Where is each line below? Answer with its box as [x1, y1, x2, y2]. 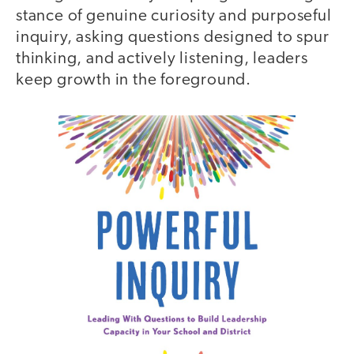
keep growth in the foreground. [16, 71, 252, 88]
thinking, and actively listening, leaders [16, 50, 308, 67]
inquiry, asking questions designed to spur [16, 28, 330, 46]
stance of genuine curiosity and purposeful [16, 7, 332, 24]
